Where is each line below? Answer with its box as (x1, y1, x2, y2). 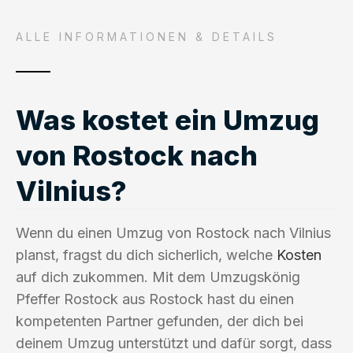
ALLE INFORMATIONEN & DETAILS (16, 29, 277, 43)
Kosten (277, 246, 321, 263)
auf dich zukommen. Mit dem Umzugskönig (16, 268, 300, 285)
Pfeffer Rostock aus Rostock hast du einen (16, 290, 294, 307)
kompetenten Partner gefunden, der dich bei (16, 312, 303, 329)
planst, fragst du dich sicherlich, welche (16, 246, 277, 263)
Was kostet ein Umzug (16, 102, 319, 136)
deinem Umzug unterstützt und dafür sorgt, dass (16, 334, 332, 351)
